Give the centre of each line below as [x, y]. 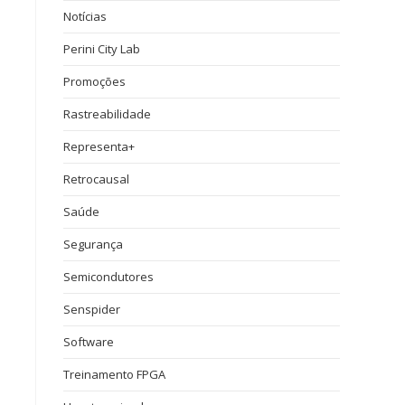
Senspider [92, 309]
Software [89, 342]
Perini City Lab [102, 49]
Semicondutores [108, 277]
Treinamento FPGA [114, 374]
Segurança [93, 244]
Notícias [85, 16]
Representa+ [99, 146]
